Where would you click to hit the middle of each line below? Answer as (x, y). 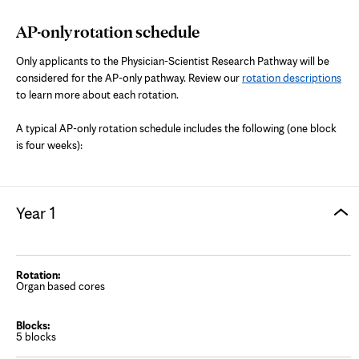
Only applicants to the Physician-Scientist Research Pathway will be (173, 61)
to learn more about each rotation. (97, 94)
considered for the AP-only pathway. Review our (129, 77)
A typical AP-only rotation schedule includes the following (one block (176, 128)
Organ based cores (61, 286)
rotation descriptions (292, 77)
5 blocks (36, 337)
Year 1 (36, 212)
